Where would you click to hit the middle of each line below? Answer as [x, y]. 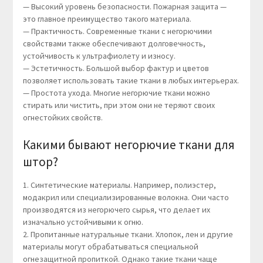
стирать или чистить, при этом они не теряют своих [119, 105]
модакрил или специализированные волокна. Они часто [126, 198]
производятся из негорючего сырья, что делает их [116, 210]
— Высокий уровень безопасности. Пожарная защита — [124, 7]
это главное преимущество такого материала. [107, 19]
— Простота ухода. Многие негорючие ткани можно [116, 93]
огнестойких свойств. [63, 118]
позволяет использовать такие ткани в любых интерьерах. [131, 81]
